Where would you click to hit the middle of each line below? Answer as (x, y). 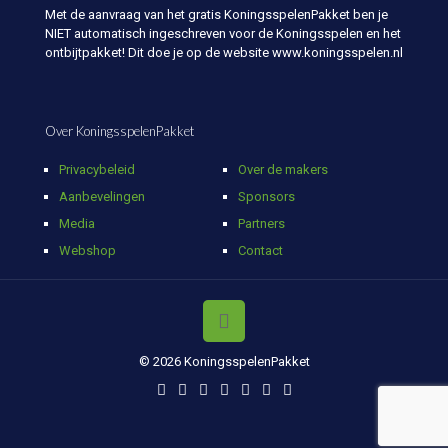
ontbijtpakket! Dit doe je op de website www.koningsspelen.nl (224, 52)
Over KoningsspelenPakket (119, 130)
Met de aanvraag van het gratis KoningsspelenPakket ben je (216, 14)
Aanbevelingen (102, 196)
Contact (261, 250)
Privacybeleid (97, 169)
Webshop (88, 250)
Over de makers (283, 169)
